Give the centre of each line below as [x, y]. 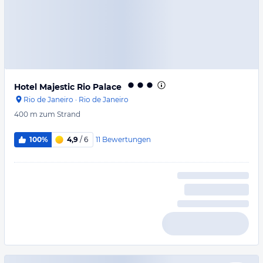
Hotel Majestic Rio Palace [68, 87]
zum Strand [60, 114]
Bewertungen [126, 139]
